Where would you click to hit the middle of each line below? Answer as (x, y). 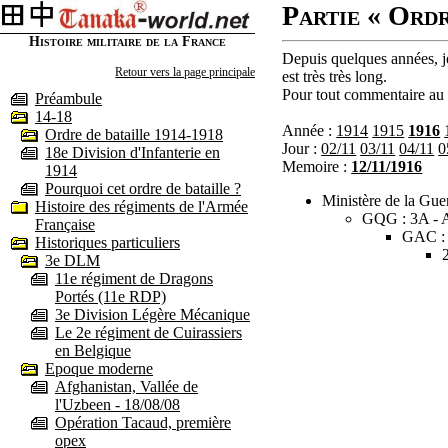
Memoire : (317, 166)
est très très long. (335, 76)
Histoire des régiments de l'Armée (141, 206)
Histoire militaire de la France (128, 41)
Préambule (68, 98)
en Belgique (93, 350)
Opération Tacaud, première (143, 422)
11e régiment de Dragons (134, 278)
